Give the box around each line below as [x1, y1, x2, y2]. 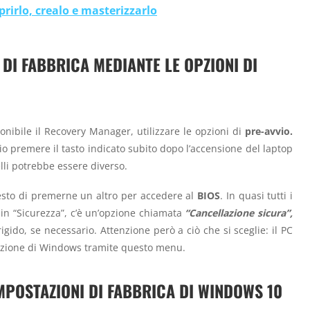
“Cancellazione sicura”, [185, 206, 293, 219]
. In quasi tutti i [220, 188, 293, 202]
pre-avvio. [245, 125, 293, 138]
